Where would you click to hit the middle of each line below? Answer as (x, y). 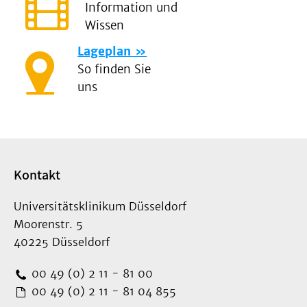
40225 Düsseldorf (62, 242)
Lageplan (105, 52)
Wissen (105, 26)
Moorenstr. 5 (48, 224)
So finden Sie (114, 70)
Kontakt (37, 175)
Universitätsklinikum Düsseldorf (100, 207)
